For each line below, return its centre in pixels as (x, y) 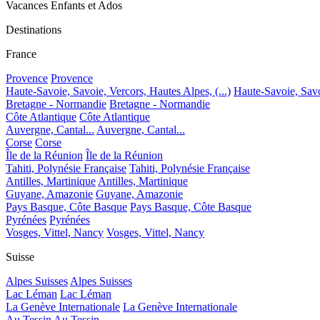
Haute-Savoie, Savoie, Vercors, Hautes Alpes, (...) (118, 91)
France (21, 54)
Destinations (34, 29)
